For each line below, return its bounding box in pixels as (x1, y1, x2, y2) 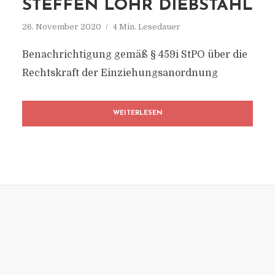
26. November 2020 (21, 22, 101, 31)
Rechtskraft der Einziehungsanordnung (21, 68, 218, 79)
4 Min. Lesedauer (112, 22, 180, 31)
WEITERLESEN (112, 110, 163, 117)
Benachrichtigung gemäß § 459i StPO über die (21, 49, 247, 60)
